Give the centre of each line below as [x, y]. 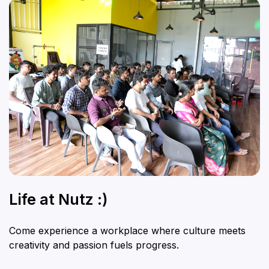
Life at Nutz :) [59, 199]
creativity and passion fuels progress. [94, 245]
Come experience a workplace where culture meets [127, 230]
